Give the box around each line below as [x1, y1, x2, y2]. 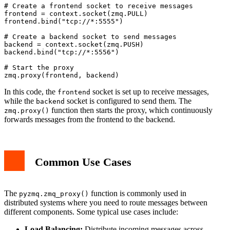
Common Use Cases [35, 155, 131, 168]
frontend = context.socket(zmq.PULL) [4, 9, 148, 17]
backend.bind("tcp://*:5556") [4, 48, 119, 56]
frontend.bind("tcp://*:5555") [4, 17, 123, 25]
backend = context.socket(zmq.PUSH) [4, 40, 144, 48]
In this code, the [4, 87, 57, 96]
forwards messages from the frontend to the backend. [4, 114, 175, 124]
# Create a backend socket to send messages [4, 32, 177, 41]
